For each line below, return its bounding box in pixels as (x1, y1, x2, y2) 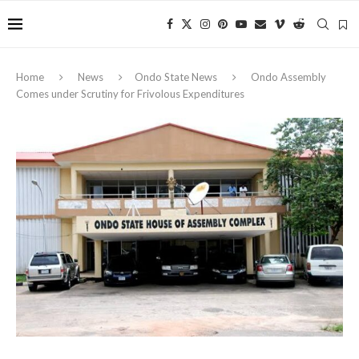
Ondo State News (135, 71, 217, 83)
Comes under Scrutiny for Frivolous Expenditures (16, 87, 244, 100)
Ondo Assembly (251, 71, 326, 83)
